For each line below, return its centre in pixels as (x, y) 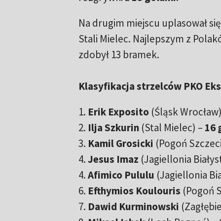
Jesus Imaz (113, 159)
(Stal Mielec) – (172, 128)
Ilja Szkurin (113, 128)
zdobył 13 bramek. (119, 55)
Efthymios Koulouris (134, 191)
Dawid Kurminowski (133, 207)
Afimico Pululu (122, 175)
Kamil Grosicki (120, 144)
